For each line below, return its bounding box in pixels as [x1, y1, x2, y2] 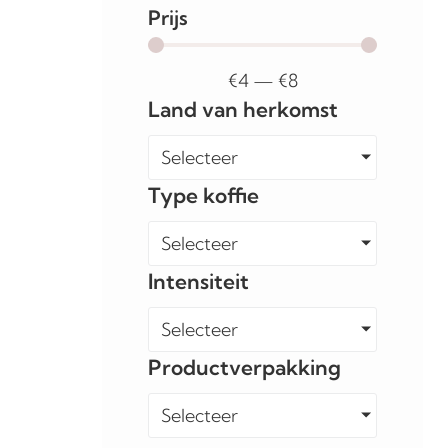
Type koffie [148, 181, 259, 208]
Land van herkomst [148, 95, 338, 122]
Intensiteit [148, 267, 249, 294]
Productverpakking [148, 353, 341, 380]
